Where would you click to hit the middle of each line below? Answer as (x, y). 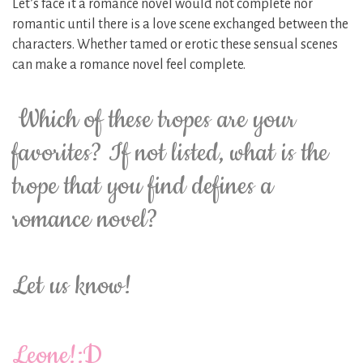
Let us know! (72, 286)
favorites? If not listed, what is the (170, 153)
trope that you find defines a (143, 186)
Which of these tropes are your (154, 120)
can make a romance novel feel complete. (129, 64)
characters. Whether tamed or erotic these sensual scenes (175, 44)
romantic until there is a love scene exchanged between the (180, 24)
